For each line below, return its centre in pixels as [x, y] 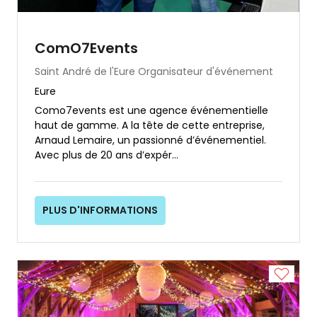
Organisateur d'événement [206, 72]
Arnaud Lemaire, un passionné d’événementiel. [150, 140]
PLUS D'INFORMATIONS [100, 210]
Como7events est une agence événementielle [151, 111]
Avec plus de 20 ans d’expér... [106, 155]
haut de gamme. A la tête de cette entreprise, [150, 126]
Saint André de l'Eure [85, 72]
